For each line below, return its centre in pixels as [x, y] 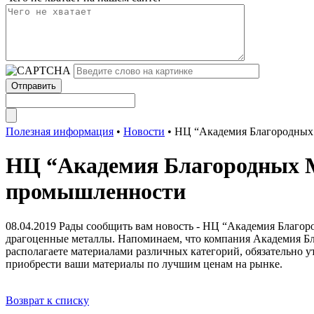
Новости [144, 131]
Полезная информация [60, 131]
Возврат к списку [47, 300]
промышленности [96, 192]
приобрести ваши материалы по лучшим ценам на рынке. [144, 264]
